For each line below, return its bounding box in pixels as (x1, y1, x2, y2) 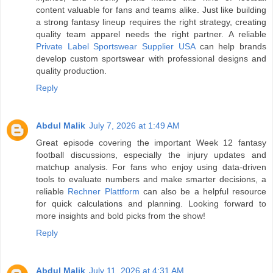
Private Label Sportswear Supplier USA (36, 41, 195, 52)
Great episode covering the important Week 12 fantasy (36, 138, 266, 148)
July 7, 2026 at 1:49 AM (89, 121, 180, 131)
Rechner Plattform (68, 186, 140, 197)
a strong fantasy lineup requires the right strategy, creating (36, 17, 266, 27)
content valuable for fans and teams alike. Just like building (36, 5, 266, 15)
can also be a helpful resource (139, 186, 266, 197)
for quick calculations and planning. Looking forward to (36, 199, 266, 209)
